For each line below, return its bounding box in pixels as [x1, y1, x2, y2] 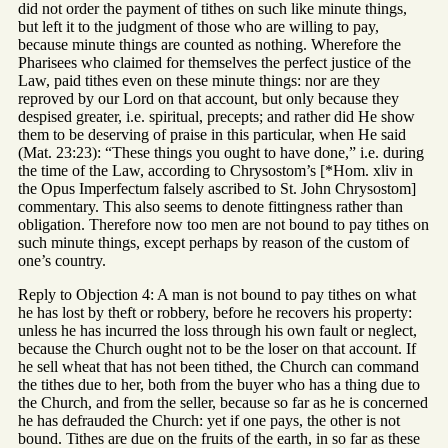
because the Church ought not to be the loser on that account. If [18, 339, 416, 357]
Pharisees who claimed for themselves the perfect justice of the [18, 53, 411, 71]
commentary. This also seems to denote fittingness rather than [18, 197, 403, 215]
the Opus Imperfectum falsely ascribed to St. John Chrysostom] [18, 179, 416, 197]
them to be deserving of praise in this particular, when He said [18, 125, 406, 143]
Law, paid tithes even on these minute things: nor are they [18, 71, 380, 89]
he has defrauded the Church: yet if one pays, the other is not [18, 411, 400, 429]
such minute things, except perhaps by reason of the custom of [18, 233, 409, 251]
